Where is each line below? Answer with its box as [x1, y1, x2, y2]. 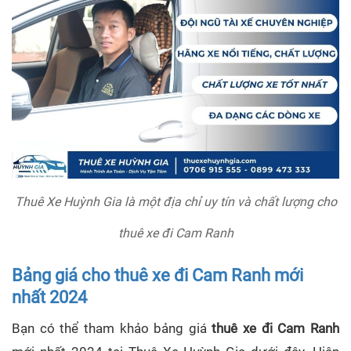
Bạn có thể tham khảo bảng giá [12, 320, 212, 337]
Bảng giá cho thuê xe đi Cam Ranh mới [12, 266, 303, 286]
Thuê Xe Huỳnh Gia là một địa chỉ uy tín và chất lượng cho [14, 194, 337, 210]
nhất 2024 [12, 288, 87, 308]
